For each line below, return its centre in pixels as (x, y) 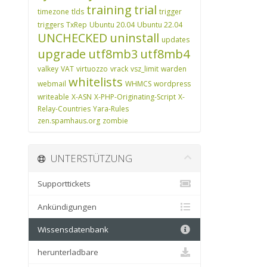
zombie (115, 121)
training (109, 10)
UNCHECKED (72, 38)
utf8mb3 (113, 54)
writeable (53, 97)
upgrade (62, 54)
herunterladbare (68, 252)
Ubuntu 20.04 (112, 25)
